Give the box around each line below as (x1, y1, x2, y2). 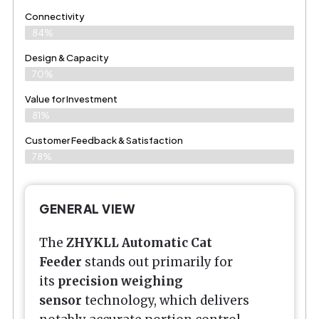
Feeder (39, 254, 82, 271)
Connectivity (25, 11, 85, 23)
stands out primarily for (82, 254, 233, 271)
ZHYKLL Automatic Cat (66, 235, 212, 251)
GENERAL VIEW (39, 201, 135, 217)
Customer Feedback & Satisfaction (25, 135, 183, 147)
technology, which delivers (82, 293, 249, 309)
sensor (39, 293, 82, 309)
